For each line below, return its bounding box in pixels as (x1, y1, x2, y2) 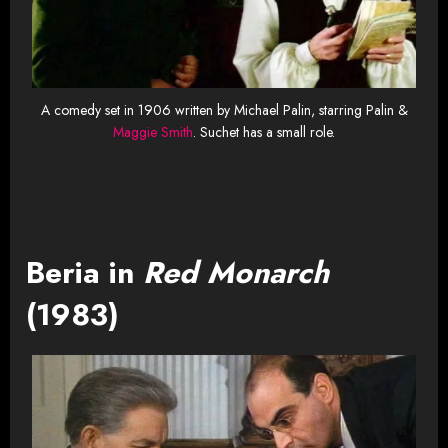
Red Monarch (143, 251, 329, 295)
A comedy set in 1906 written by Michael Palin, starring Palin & (40, 100, 408, 121)
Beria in (26, 251, 143, 295)
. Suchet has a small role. (193, 122, 335, 143)
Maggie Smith (113, 122, 193, 143)
